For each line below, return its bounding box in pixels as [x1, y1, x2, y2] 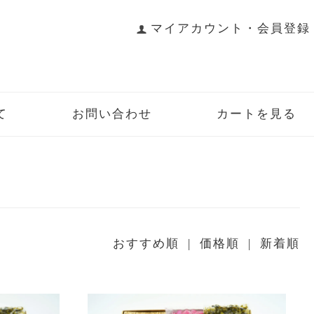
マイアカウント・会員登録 [151, 22, 310, 35]
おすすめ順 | [113, 236, 200, 250]
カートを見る [216, 107, 296, 121]
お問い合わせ [71, 107, 152, 121]
